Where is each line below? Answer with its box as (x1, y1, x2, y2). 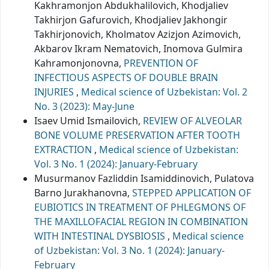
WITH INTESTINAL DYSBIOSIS (34, 229, 168, 243)
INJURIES (34, 85, 76, 98)
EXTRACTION (34, 142, 94, 156)
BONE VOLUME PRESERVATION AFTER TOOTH (34, 128, 240, 142)
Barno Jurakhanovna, (34, 186, 132, 199)
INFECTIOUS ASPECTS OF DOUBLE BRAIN (34, 70, 218, 84)
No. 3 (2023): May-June (34, 99, 134, 113)
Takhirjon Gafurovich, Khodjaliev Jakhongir (34, 13, 228, 26)
